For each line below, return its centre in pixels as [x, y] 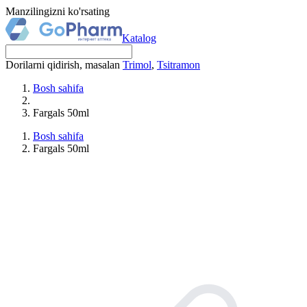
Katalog [139, 38]
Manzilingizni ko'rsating [58, 11]
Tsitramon [179, 65]
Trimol [137, 65]
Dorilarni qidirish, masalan [64, 65]
